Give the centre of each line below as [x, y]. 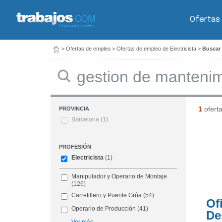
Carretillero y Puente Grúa [107, 195]
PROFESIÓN [75, 147]
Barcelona [86, 120]
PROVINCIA [74, 109]
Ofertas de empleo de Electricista [156, 49]
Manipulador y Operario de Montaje [119, 177]
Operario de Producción [104, 209]
